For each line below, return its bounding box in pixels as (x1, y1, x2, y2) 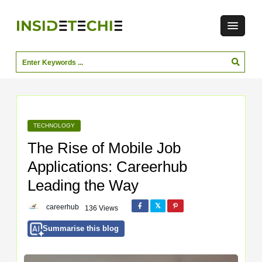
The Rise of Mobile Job (27, 139, 181, 157)
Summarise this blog (42, 224, 119, 233)
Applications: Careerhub (27, 158, 187, 176)
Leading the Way (27, 177, 139, 195)
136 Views (84, 204, 118, 213)
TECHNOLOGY (33, 122, 75, 129)
